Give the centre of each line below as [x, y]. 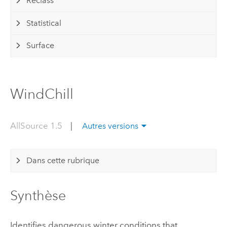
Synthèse [38, 195]
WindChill [42, 94]
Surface [41, 46]
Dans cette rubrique [63, 160]
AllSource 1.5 [37, 126]
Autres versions [110, 126]
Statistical [44, 23]
